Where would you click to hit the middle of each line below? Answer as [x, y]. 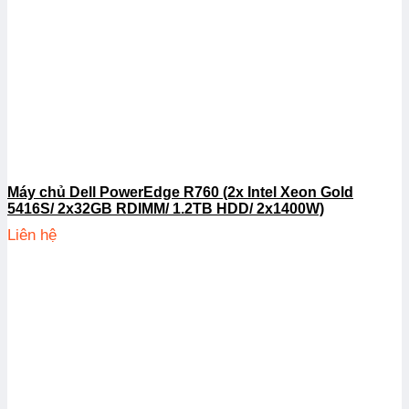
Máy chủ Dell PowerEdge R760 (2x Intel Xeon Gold [180, 193]
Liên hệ [32, 236]
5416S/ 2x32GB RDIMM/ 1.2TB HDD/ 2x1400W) [166, 209]
